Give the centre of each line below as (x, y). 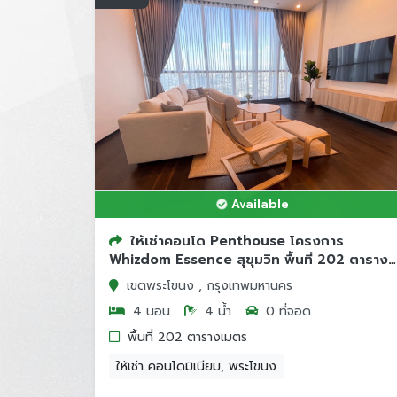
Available (261, 204)
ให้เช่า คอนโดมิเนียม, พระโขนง (196, 366)
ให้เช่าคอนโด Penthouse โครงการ (237, 241)
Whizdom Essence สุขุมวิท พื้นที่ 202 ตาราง (248, 260)
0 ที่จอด (286, 311)
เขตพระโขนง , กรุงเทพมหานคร (209, 286)
